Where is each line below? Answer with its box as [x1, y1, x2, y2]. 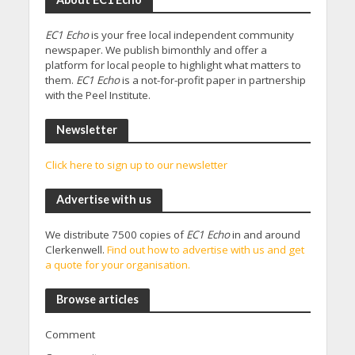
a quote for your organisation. [44, 258, 190, 272]
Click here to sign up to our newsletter [44, 158, 227, 172]
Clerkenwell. [44, 242, 107, 257]
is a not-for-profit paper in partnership [119, 73, 306, 87]
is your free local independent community [88, 28, 294, 42]
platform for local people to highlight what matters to [44, 58, 301, 72]
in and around [229, 227, 300, 242]
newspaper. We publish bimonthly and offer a [44, 43, 267, 57]
